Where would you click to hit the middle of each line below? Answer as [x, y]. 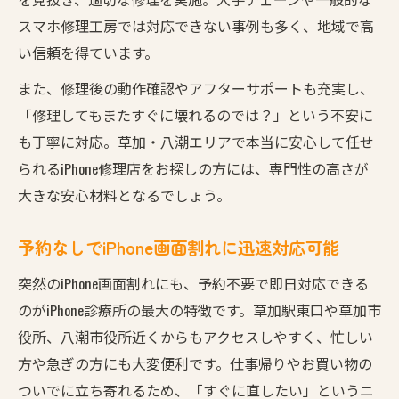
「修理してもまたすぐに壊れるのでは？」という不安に [195, 114]
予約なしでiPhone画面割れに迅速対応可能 [179, 247]
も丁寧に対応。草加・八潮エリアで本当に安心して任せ [196, 141]
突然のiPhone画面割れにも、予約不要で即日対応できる [193, 283]
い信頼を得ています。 [88, 52]
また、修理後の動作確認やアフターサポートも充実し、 [196, 88]
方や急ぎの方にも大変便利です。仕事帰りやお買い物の [195, 363]
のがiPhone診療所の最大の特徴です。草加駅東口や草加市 [199, 309]
